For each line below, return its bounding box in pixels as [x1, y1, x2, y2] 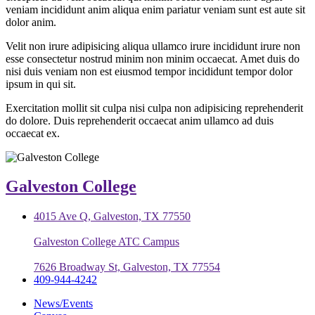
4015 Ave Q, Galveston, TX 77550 [34, 210, 191, 223]
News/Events [34, 297, 93, 310]
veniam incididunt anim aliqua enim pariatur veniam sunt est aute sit [6, 3, 305, 15]
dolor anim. [6, 15, 56, 28]
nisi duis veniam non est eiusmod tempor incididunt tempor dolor [6, 65, 292, 77]
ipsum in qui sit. [6, 77, 76, 90]
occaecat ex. [6, 127, 60, 139]
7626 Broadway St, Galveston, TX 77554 [34, 261, 220, 274]
